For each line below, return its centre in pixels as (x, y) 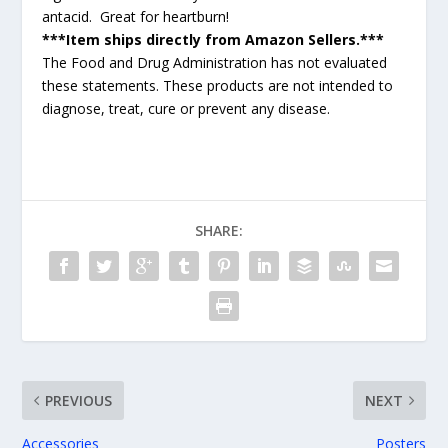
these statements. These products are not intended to (218, 85)
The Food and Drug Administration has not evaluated (215, 62)
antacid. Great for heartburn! (136, 16)
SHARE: (219, 230)
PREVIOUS (79, 400)
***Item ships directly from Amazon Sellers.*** (213, 39)
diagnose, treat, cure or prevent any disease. (186, 108)
